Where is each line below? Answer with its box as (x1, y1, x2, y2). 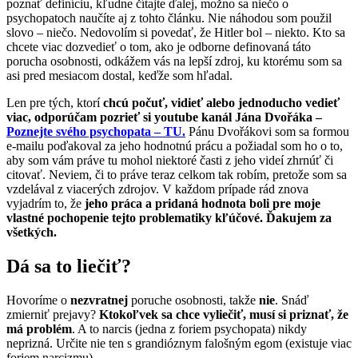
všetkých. (6, 225, 57, 240)
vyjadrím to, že (6, 197, 85, 211)
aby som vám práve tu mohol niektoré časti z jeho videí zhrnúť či (6, 153, 333, 168)
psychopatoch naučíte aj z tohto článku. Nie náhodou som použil (6, 11, 332, 26)
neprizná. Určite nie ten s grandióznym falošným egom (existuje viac (6, 336, 352, 351)
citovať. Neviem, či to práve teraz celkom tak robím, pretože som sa (6, 168, 347, 182)
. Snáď (275, 293, 308, 308)
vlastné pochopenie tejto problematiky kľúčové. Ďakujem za (6, 211, 332, 225)
